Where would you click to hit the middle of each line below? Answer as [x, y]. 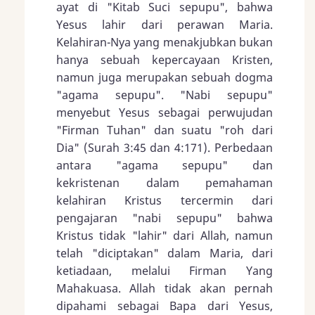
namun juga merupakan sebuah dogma [165, 78]
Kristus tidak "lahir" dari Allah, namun [165, 236]
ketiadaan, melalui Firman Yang [165, 271]
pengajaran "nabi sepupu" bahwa [165, 218]
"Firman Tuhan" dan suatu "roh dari [165, 130]
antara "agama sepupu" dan [165, 166]
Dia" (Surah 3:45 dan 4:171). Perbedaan [165, 148]
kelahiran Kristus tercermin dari [165, 201]
